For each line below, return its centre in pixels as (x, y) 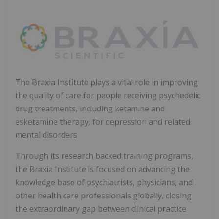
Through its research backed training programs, (104, 156)
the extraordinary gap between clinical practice (101, 209)
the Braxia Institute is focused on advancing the (102, 169)
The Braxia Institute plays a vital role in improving (107, 82)
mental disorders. (47, 135)
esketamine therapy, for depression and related (103, 122)
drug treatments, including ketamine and (90, 109)
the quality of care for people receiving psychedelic (108, 96)
